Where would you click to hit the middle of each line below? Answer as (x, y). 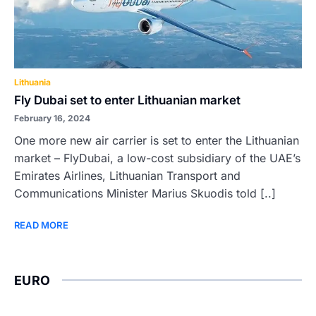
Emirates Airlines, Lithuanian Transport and (127, 176)
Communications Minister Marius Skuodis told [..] (145, 193)
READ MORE (41, 225)
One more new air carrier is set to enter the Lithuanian (157, 140)
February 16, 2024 (52, 118)
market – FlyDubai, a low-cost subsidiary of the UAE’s (157, 158)
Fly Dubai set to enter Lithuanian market (127, 100)
